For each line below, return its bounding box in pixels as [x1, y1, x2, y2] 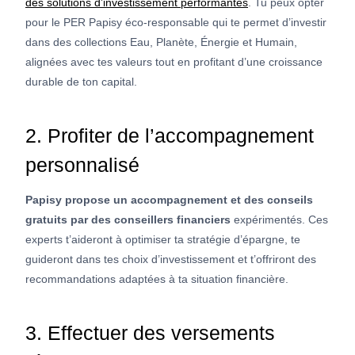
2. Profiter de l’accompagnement [25, 124, 314, 147]
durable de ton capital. [25, 74, 137, 88]
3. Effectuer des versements [25, 322, 275, 345]
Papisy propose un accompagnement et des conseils [25, 193, 313, 206]
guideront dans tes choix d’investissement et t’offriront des [25, 252, 316, 265]
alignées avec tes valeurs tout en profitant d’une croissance [25, 55, 323, 68]
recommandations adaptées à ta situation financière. [25, 272, 288, 285]
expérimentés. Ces [231, 212, 328, 226]
